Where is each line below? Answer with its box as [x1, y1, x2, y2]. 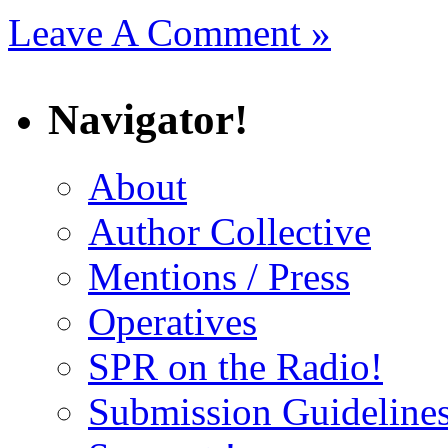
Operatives [88, 299, 257, 343]
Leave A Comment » [8, 10, 331, 54]
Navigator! [48, 95, 248, 143]
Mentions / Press [88, 254, 350, 298]
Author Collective [88, 209, 371, 253]
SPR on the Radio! [88, 344, 383, 388]
